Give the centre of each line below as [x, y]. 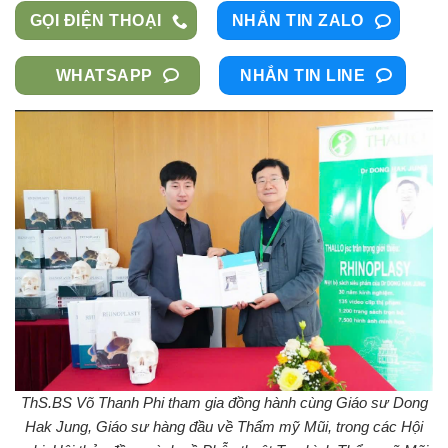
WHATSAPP [104, 75]
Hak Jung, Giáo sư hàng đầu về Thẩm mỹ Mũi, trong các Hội [224, 427]
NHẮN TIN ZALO [297, 21]
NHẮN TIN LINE [303, 75]
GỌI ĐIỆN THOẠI [96, 21]
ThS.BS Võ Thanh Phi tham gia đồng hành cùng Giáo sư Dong [224, 403]
